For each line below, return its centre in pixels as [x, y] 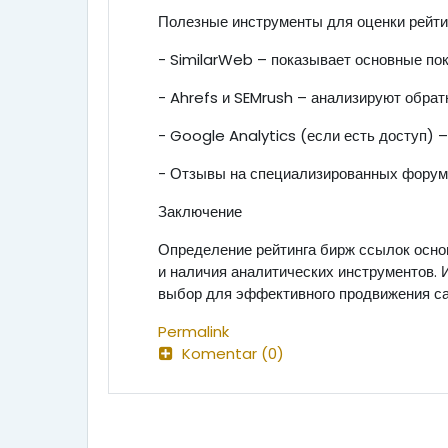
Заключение [200, 211]
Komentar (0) [233, 353]
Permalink [193, 331]
